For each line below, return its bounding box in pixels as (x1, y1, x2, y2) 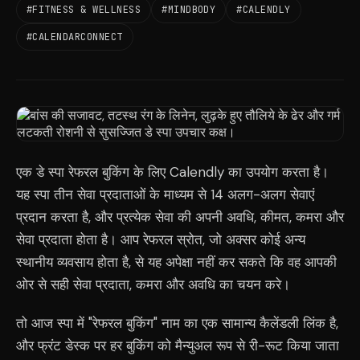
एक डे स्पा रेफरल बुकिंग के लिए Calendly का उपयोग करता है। (16, 163, 329, 181)
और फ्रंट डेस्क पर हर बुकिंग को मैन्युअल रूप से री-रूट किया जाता (16, 337, 339, 354)
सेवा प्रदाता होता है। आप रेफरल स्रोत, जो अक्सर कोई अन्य (16, 231, 305, 248)
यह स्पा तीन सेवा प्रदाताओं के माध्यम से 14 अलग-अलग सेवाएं (16, 186, 314, 203)
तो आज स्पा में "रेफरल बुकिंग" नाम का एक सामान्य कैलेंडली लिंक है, (16, 314, 338, 332)
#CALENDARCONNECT (27, 31, 123, 43)
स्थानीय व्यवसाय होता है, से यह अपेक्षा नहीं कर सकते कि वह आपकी (16, 253, 337, 271)
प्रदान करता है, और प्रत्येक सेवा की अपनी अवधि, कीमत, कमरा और (16, 208, 344, 226)
